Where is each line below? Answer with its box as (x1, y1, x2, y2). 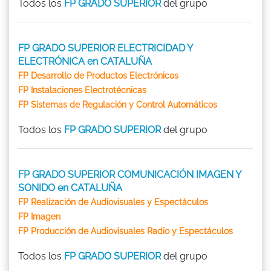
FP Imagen (18, 211, 60, 221)
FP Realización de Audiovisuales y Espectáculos (18, 197, 208, 207)
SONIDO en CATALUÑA (18, 181, 122, 194)
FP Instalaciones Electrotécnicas (18, 85, 146, 95)
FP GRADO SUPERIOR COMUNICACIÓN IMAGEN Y (18, 168, 241, 180)
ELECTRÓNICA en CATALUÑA (18, 55, 152, 67)
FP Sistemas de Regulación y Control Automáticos (18, 99, 217, 109)
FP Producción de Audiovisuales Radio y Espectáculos (18, 226, 233, 236)
